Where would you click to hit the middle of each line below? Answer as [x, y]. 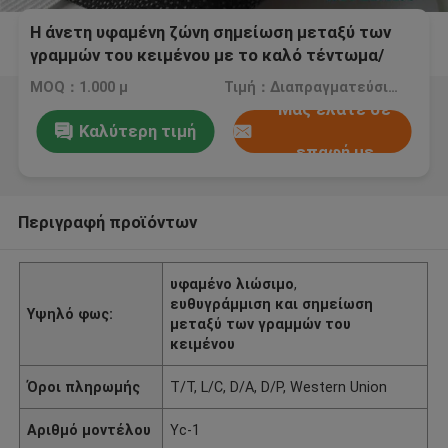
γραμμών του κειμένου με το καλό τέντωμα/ [207, 55]
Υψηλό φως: [70, 313]
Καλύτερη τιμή [137, 130]
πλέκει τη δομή [92, 78]
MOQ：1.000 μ [79, 87]
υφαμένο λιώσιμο [232, 283]
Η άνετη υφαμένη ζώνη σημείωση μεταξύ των [211, 32]
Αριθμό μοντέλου [89, 429]
